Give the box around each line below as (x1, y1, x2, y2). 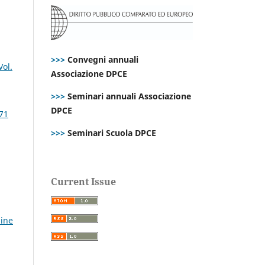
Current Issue (51, 174, 116, 188)
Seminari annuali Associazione (65, 90, 191, 102)
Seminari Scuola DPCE (65, 127, 156, 138)
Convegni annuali (67, 53, 138, 65)
